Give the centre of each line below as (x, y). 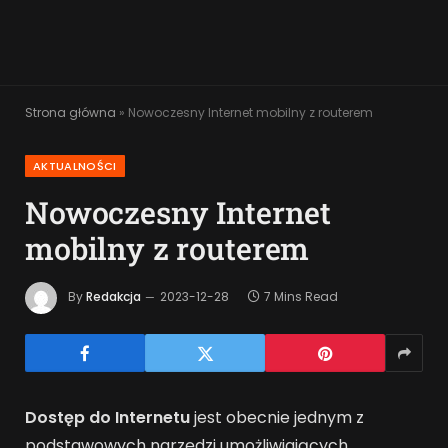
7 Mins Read (301, 297)
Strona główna (70, 112)
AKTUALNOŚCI (75, 166)
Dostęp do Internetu (107, 417)
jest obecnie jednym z (277, 417)
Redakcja (113, 297)
